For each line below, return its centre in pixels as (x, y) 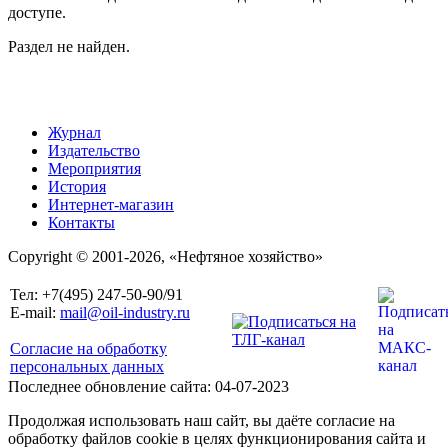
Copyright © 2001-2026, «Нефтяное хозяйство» (165, 257)
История (77, 187)
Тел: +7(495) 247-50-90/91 (96, 295)
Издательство (94, 151)
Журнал (74, 133)
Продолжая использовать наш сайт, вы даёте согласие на (201, 421)
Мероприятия (94, 169)
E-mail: (35, 313)
